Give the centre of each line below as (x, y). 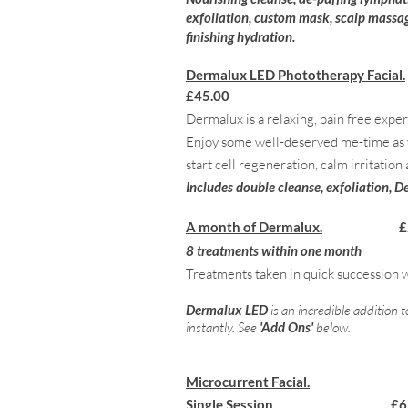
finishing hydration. (240, 36)
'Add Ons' (286, 327)
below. (332, 327)
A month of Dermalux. (254, 227)
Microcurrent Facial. (248, 382)
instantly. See (223, 327)
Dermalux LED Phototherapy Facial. (296, 75)
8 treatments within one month (274, 250)
